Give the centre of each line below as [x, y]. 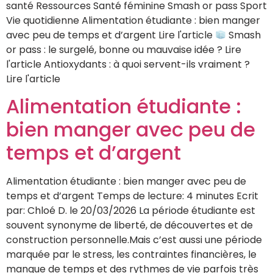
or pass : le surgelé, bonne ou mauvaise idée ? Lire [124, 49]
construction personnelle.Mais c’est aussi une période [134, 240]
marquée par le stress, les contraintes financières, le [131, 255]
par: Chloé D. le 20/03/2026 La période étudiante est [131, 211]
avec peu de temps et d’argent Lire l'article [111, 35]
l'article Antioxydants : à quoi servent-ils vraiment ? [128, 64]
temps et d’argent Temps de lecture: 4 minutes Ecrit [132, 196]
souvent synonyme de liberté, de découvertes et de [129, 225]
